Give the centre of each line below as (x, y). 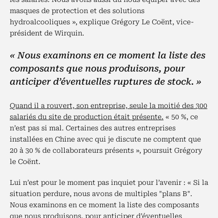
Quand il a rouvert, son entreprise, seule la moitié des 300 (109, 106)
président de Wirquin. (47, 33)
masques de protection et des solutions (77, 11)
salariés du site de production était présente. (87, 117)
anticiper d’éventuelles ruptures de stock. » (106, 82)
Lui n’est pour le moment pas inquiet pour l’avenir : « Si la (109, 182)
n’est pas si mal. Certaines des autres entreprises (93, 128)
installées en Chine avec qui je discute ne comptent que (105, 139)
